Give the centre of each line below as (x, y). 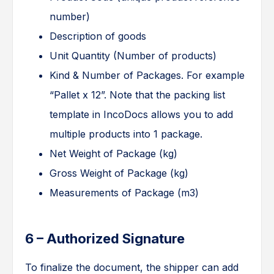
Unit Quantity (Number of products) (133, 56)
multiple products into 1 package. (126, 134)
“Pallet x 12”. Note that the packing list (137, 95)
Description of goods (98, 36)
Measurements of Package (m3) (124, 193)
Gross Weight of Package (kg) (119, 173)
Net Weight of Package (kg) (113, 154)
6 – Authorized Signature (105, 239)
